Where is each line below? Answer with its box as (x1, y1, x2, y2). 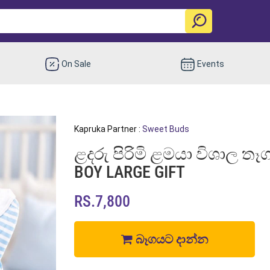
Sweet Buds (142, 124, 189, 134)
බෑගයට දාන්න (132, 231, 208, 246)
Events (196, 58, 224, 69)
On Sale (61, 58, 92, 69)
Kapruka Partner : (74, 124, 142, 134)
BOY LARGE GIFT (74, 162, 185, 182)
